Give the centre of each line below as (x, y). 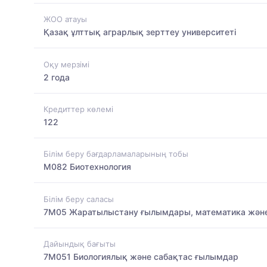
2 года (57, 77)
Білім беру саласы (79, 199)
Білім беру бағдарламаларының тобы (116, 154)
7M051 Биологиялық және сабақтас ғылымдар (141, 256)
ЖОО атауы (65, 19)
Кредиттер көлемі (78, 109)
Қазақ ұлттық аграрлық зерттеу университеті (140, 32)
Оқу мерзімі (66, 64)
